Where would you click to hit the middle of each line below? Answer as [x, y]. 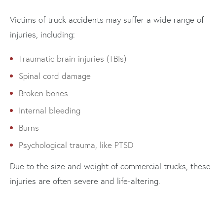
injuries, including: [42, 34]
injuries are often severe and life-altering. [85, 181]
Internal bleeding [50, 110]
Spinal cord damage [55, 75]
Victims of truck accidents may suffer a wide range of [107, 19]
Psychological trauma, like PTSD [76, 145]
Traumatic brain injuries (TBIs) [73, 58]
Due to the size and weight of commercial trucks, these [110, 166]
